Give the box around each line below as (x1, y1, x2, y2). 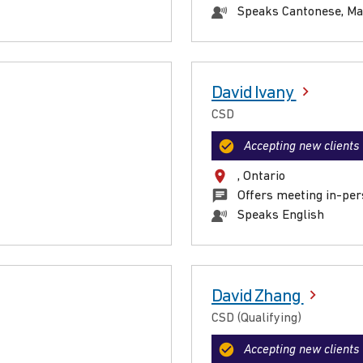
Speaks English (237, 209, 324, 223)
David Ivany (211, 84, 297, 104)
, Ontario (237, 170, 285, 184)
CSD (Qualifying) (211, 312, 301, 326)
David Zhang (211, 288, 304, 307)
